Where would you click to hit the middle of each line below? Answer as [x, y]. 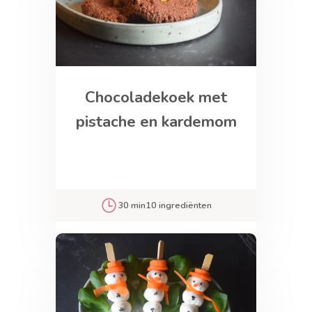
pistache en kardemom [156, 121]
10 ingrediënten [179, 205]
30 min [132, 205]
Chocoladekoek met [156, 97]
